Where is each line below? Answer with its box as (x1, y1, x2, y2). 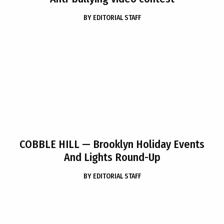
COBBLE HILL (19, 137, 79, 151)
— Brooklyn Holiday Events (79, 137, 204, 151)
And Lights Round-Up (63, 150, 160, 164)
